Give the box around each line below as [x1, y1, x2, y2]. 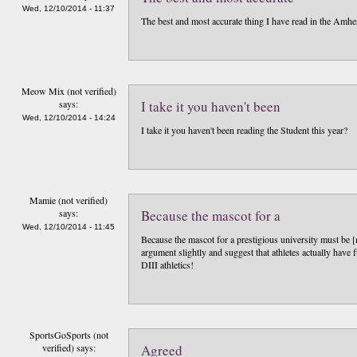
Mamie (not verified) [29, 194, 108, 206]
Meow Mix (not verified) [21, 84, 116, 97]
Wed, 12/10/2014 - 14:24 [22, 113, 116, 122]
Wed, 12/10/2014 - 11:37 [22, 4, 115, 13]
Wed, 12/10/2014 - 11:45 [22, 222, 115, 231]
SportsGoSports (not [29, 328, 108, 341]
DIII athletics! [141, 258, 194, 271]
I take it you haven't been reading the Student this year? [141, 124, 347, 136]
